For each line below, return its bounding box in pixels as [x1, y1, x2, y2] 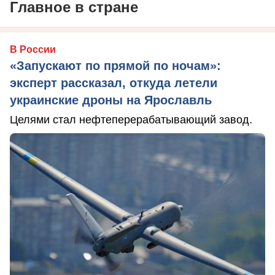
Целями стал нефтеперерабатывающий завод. [10, 113, 252, 126]
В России [10, 44, 56, 55]
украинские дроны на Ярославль [10, 93, 212, 107]
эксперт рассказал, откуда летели [10, 76, 217, 90]
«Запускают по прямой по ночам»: [10, 58, 221, 72]
